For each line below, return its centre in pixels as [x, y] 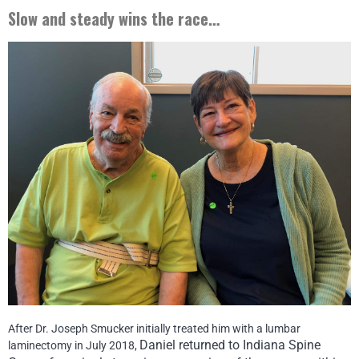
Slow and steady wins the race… [116, 18]
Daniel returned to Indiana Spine [230, 345]
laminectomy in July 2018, [74, 345]
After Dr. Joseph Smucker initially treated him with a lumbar [154, 328]
